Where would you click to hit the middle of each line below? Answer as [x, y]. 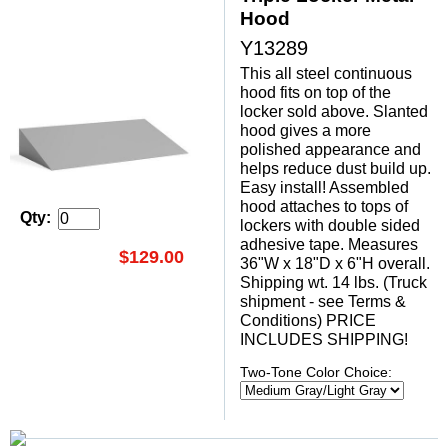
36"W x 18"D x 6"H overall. [335, 264]
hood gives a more [305, 131]
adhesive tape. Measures [329, 245]
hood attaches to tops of [324, 207]
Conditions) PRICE [308, 321]
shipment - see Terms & [323, 302]
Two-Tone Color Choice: [316, 373]
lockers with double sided [330, 226]
